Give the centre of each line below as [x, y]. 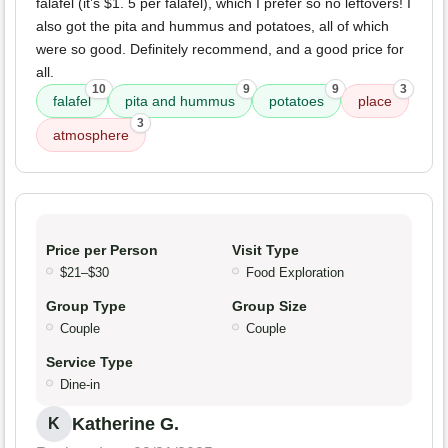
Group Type [86, 306]
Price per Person [102, 250]
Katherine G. [125, 424]
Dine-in [80, 385]
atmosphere [91, 135]
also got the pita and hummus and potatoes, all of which [212, 26]
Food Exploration [295, 273]
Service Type [89, 362]
